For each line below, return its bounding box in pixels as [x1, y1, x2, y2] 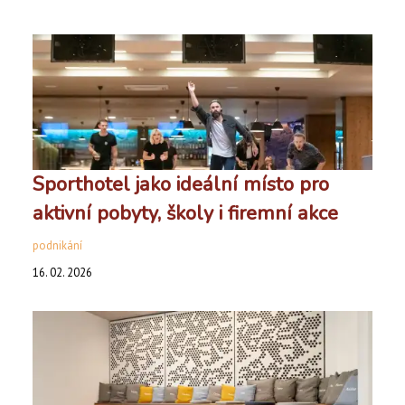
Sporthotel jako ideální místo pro [33, 171, 329, 198]
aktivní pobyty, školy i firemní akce [33, 200, 338, 227]
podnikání [33, 238, 82, 253]
